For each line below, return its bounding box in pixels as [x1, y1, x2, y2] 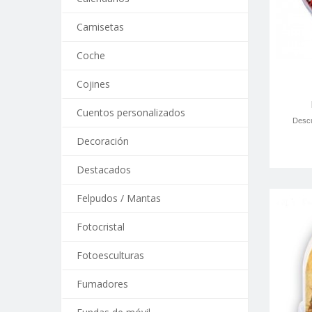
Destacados [77, 163, 131, 176]
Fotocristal [77, 220, 125, 233]
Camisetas [77, 20, 124, 33]
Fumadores [77, 277, 128, 290]
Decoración [77, 134, 129, 148]
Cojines [77, 77, 110, 91]
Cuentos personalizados [77, 106, 185, 119]
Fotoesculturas [77, 249, 144, 262]
